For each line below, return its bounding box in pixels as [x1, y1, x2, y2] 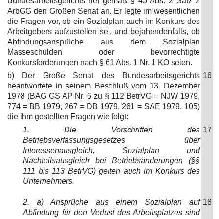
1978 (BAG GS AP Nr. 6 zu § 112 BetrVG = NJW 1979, [7, 92, 200, 100]
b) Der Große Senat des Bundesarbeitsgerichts [7, 71, 200, 80]
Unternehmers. [23, 177, 74, 185]
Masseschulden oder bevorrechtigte [7, 48, 200, 56]
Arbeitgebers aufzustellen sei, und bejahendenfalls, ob [7, 27, 200, 36]
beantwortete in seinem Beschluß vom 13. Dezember [7, 82, 200, 90]
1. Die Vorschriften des [23, 126, 200, 134]
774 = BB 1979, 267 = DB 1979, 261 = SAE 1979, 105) [7, 102, 200, 110]
